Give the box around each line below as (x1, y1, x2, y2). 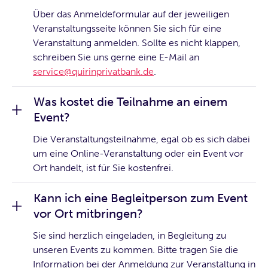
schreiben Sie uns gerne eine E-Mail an (33, 51, 199, 63)
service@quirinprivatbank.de (33, 66, 154, 78)
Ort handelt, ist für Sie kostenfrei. (33, 162, 173, 174)
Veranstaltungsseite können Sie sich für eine (33, 23, 221, 35)
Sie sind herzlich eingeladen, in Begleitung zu (33, 230, 226, 242)
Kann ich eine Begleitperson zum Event (33, 191, 248, 206)
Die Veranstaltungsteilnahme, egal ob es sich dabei (33, 133, 250, 145)
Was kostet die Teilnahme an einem (33, 95, 227, 109)
